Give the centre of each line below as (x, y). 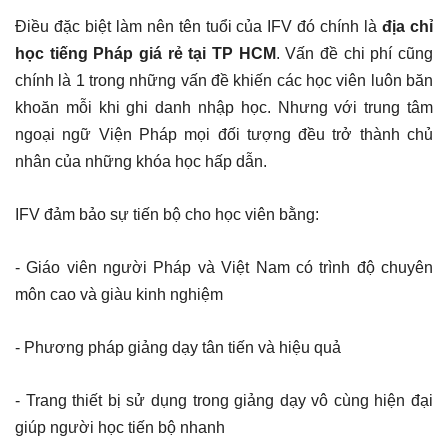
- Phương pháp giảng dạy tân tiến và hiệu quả (178, 347)
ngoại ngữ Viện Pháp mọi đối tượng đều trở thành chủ (224, 134)
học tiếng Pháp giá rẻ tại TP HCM (145, 53)
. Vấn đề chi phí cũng (354, 53)
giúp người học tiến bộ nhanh (120, 427)
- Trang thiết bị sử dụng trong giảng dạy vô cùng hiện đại (224, 400)
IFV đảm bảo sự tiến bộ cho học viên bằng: (167, 214)
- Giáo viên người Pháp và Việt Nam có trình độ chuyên (224, 267)
